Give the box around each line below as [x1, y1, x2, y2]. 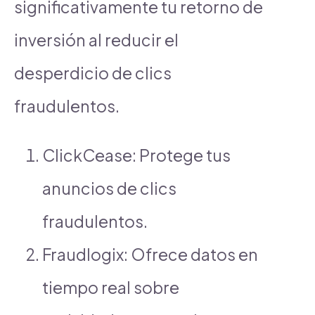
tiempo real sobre [42, 276, 179, 297]
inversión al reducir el [14, 29, 179, 50]
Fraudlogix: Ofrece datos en [42, 243, 258, 264]
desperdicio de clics [14, 62, 172, 83]
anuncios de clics [42, 177, 176, 198]
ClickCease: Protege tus [42, 144, 231, 165]
